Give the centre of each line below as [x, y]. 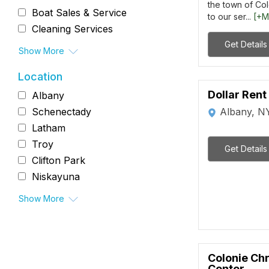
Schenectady [62, 112]
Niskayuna [56, 177]
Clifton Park [59, 161]
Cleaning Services [72, 29]
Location [40, 77]
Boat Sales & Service [79, 13]
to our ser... [231, 17]
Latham [49, 128]
